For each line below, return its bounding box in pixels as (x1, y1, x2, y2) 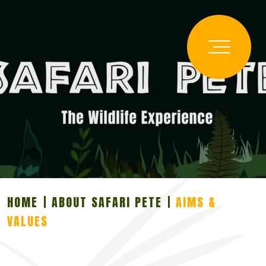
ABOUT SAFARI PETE (52, 193, 162, 211)
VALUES (7, 212, 48, 230)
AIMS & (176, 193, 216, 211)
